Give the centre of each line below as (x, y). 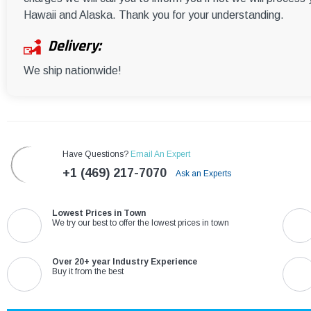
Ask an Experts (204, 174)
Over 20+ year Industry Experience (125, 262)
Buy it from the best (88, 272)
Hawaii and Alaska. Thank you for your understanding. (154, 15)
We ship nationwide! (73, 71)
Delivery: (74, 47)
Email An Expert (160, 154)
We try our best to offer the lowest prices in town (141, 223)
